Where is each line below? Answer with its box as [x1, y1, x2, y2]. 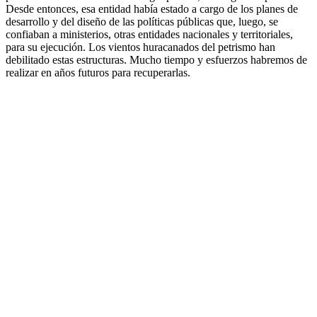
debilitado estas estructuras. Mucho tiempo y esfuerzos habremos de [6, 53, 307, 66]
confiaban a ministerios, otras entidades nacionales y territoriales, [6, 28, 293, 40]
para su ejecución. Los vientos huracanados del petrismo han [6, 40, 275, 53]
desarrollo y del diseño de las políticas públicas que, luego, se [6, 15, 278, 28]
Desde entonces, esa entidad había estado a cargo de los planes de [6, 2, 298, 15]
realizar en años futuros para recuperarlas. [6, 66, 190, 79]
